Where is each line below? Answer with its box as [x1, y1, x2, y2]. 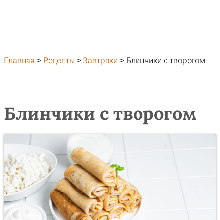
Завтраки [83, 56, 118, 65]
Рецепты [43, 56, 75, 65]
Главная [4, 56, 35, 65]
